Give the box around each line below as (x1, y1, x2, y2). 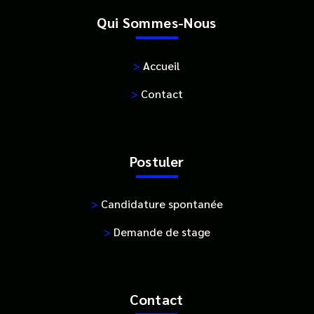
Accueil (140, 57, 180, 73)
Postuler (129, 151, 184, 170)
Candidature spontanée (97, 196, 223, 212)
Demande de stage (110, 224, 210, 240)
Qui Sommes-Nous (97, 13, 217, 32)
